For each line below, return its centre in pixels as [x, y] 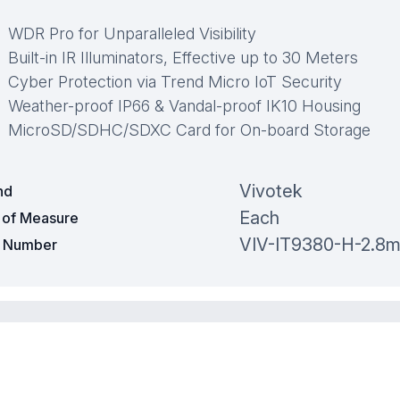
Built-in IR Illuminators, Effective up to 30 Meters [183, 58]
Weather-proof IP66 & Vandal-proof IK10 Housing [184, 106]
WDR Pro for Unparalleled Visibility [132, 34]
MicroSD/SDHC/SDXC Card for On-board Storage [189, 130]
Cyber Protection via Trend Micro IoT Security [175, 82]
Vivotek [271, 192]
